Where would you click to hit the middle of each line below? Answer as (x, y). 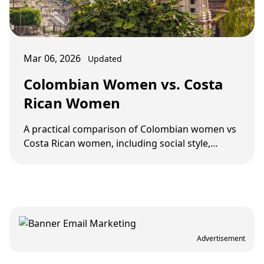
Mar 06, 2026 (52, 58)
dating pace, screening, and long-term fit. (116, 157)
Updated (105, 59)
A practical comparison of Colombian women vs (130, 129)
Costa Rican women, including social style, (117, 143)
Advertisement (221, 238)
